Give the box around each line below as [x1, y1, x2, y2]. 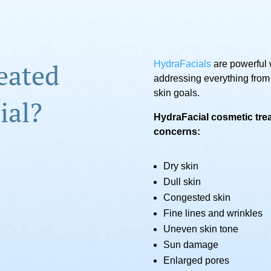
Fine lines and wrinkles [163, 208, 263, 219]
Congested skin [163, 192, 230, 203]
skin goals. [153, 88, 200, 99]
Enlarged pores [163, 255, 229, 266]
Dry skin [163, 161, 198, 172]
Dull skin [163, 177, 201, 188]
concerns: [153, 126, 200, 137]
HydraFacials [153, 59, 211, 70]
